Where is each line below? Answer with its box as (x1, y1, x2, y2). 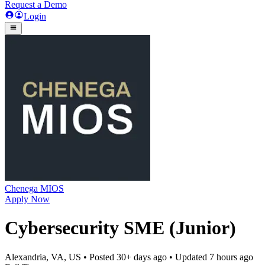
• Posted (81, 251, 117, 262)
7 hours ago (209, 251, 253, 262)
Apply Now (5, 194, 50, 204)
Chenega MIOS (5, 183, 64, 193)
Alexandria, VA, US (5, 251, 81, 262)
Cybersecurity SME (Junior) (5, 217, 236, 239)
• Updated (167, 251, 209, 262)
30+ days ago (117, 251, 167, 262)
